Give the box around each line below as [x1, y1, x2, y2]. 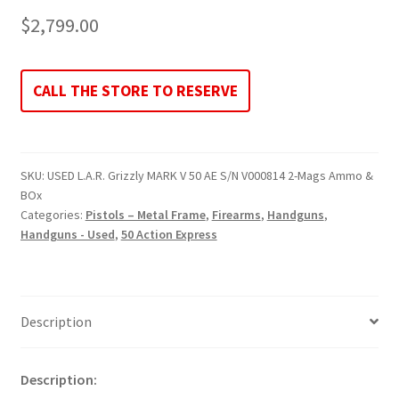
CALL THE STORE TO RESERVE [32, 81, 238, 102]
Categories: [20, 206, 85, 223]
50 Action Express [120, 225, 217, 242]
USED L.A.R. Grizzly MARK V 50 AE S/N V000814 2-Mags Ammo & [46, 167, 373, 183]
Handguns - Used [20, 225, 115, 242]
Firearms [211, 206, 261, 223]
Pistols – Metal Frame [85, 206, 206, 223]
